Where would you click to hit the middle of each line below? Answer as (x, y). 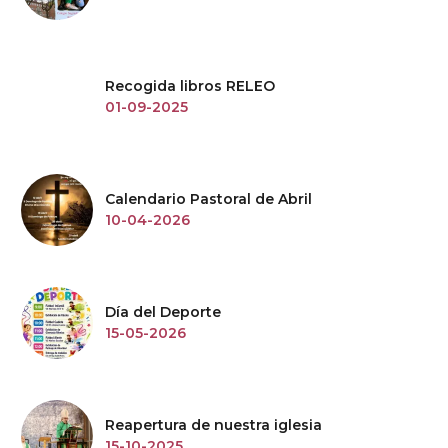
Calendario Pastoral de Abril (208, 199)
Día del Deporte (163, 312)
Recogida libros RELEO (190, 86)
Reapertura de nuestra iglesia (213, 425)
